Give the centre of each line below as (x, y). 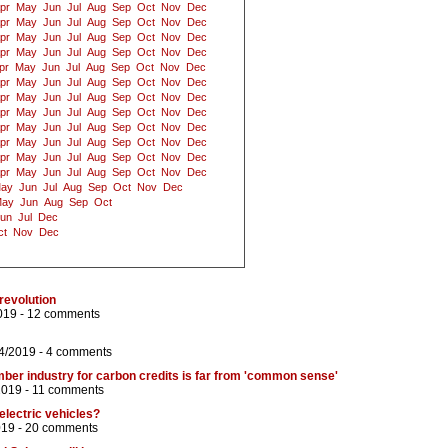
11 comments (68, 390)
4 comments (79, 352)
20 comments (61, 428)
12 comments (63, 314)
